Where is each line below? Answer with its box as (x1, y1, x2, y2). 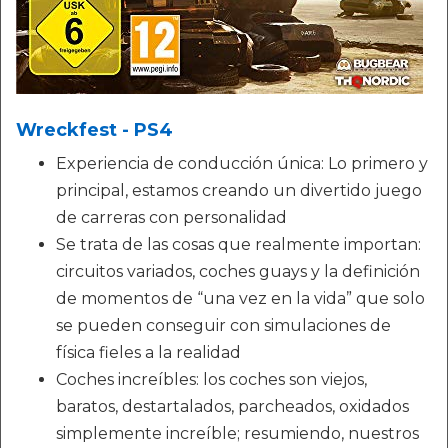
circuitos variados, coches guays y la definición (56, 262, 420, 281)
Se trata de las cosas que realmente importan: (56, 235, 421, 254)
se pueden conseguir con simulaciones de (56, 316, 391, 335)
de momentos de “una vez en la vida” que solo (56, 289, 425, 308)
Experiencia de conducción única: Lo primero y (56, 154, 428, 173)
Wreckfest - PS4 (16, 119, 173, 141)
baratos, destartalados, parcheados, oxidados (56, 397, 409, 416)
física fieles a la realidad (56, 343, 241, 362)
